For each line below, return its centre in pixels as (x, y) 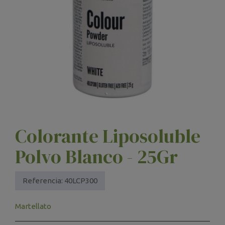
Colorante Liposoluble (108, 136)
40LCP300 (81, 180)
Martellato (33, 206)
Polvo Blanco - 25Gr (96, 156)
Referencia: (43, 180)
